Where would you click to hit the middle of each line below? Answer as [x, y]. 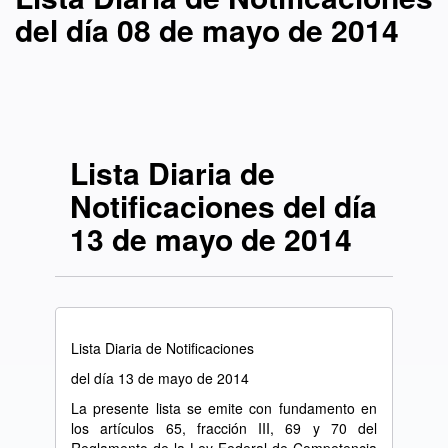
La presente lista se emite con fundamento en [224, 408]
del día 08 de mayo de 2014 [207, 29]
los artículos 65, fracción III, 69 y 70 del [224, 428]
